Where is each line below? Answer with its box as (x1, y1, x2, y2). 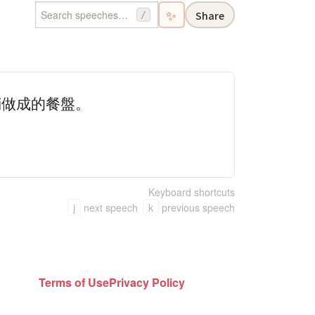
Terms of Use (39, 274, 109, 291)
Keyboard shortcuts (148, 185, 235, 200)
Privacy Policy (109, 274, 185, 291)
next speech (83, 200, 138, 215)
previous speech (161, 200, 235, 215)
